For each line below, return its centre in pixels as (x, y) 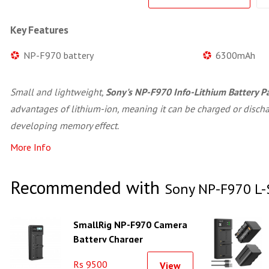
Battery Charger (108, 239)
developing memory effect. (65, 125)
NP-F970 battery (59, 55)
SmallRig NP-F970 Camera (130, 225)
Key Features (39, 30)
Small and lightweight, (58, 92)
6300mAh (235, 55)
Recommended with (87, 187)
